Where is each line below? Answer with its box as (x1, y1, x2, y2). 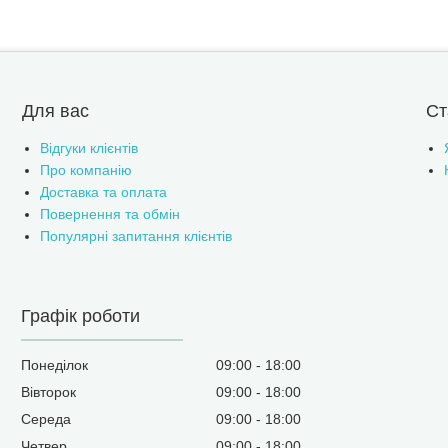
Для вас (21, 101, 89, 121)
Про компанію (39, 162, 132, 178)
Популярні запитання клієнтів (39, 228, 232, 244)
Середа (21, 411, 72, 427)
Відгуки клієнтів (39, 140, 138, 156)
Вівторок (21, 384, 77, 400)
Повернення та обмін (39, 206, 180, 222)
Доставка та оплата (39, 184, 167, 200)
